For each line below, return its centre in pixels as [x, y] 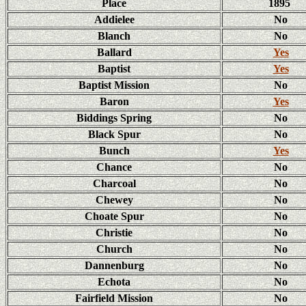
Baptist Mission [114, 85]
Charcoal [114, 183]
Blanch [114, 36]
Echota [114, 282]
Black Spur [114, 134]
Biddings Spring [114, 118]
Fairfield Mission [114, 298]
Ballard [114, 52]
